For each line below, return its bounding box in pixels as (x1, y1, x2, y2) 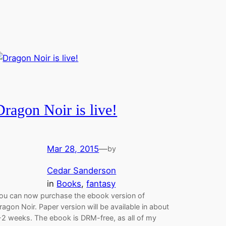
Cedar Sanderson (47, 165, 117, 176)
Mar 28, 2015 (47, 144, 99, 154)
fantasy (86, 179, 116, 189)
